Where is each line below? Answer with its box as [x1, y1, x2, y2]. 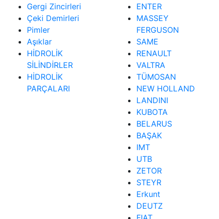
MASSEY [136, 13, 169, 23]
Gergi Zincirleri [27, 1, 81, 11]
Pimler [27, 25, 50, 35]
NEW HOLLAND [136, 84, 195, 93]
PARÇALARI [27, 84, 70, 93]
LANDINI [136, 95, 168, 105]
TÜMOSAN [136, 72, 176, 82]
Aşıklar [27, 37, 52, 46]
